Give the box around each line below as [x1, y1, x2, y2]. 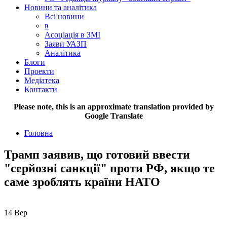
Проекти [24, 66, 54, 75]
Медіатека [24, 75, 59, 85]
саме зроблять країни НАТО [4, 175, 160, 188]
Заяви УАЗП [45, 39, 87, 48]
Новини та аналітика [24, 3, 97, 12]
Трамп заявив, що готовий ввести [4, 147, 190, 161]
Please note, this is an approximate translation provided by [13, 102, 214, 111]
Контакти [24, 85, 57, 94]
